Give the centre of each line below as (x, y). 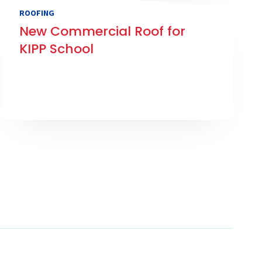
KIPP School (57, 49)
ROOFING (37, 13)
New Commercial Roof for (103, 32)
